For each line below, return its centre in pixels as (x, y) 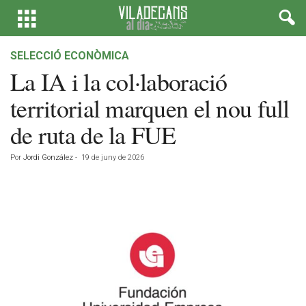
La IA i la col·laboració (119, 81)
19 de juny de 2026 (113, 157)
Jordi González (48, 157)
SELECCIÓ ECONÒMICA (70, 56)
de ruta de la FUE (93, 135)
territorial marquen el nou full (150, 108)
